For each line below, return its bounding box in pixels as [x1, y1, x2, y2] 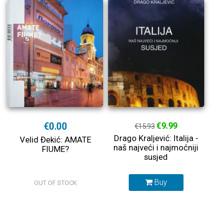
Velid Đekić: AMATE [19, 135, 91, 145]
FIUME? [41, 144, 69, 154]
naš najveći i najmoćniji [113, 143, 199, 152]
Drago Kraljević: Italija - [113, 133, 198, 143]
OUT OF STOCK [34, 179, 77, 186]
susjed [144, 152, 168, 162]
